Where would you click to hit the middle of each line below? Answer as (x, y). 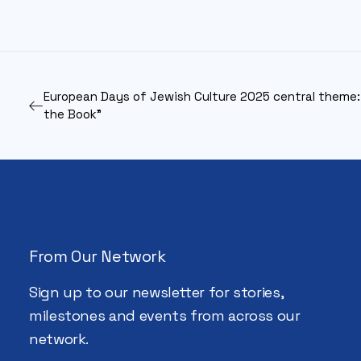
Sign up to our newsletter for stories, (156, 292)
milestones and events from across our (165, 315)
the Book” (73, 114)
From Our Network (98, 256)
